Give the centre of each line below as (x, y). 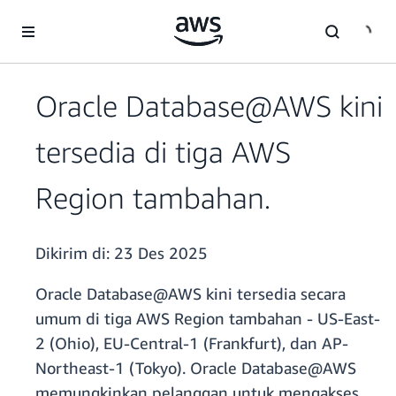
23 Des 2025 (161, 253)
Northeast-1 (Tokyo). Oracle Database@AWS (196, 368)
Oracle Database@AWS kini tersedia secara (190, 294)
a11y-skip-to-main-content (82, 17)
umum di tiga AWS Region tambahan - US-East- (208, 319)
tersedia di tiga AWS (163, 152)
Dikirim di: (75, 253)
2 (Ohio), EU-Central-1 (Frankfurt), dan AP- (192, 343)
